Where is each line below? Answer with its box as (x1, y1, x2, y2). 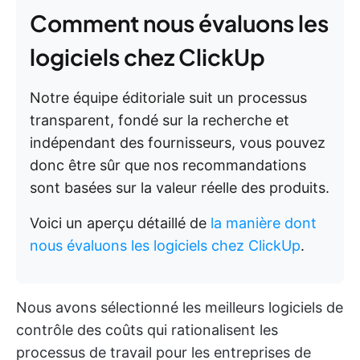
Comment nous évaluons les (30, 9, 329, 37)
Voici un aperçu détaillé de (30, 215, 211, 231)
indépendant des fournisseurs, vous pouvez (30, 134, 325, 151)
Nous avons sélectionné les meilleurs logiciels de (16, 299, 343, 316)
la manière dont (211, 215, 317, 231)
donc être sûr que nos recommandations (30, 157, 306, 174)
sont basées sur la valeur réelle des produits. (30, 179, 329, 196)
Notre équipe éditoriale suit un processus (30, 89, 307, 106)
